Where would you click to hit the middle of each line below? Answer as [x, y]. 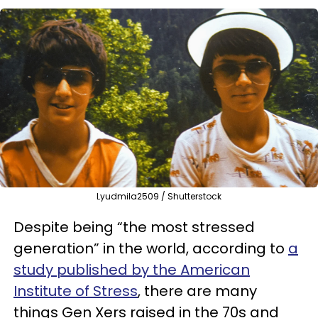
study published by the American [132, 270]
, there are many [197, 291]
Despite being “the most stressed [134, 227]
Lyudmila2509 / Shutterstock [159, 196]
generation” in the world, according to [151, 248]
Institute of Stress [76, 291]
